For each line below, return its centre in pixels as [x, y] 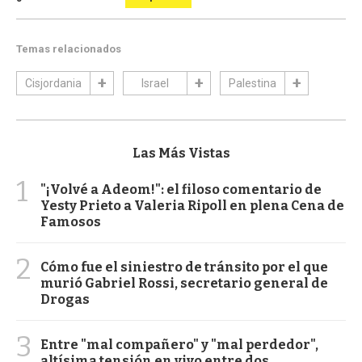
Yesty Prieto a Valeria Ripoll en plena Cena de [192, 205]
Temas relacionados [69, 48]
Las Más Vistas [181, 153]
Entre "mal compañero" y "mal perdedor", [179, 344]
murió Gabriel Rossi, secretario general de [184, 283]
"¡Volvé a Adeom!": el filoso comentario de [181, 189]
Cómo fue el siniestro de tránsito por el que [184, 267]
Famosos [71, 221]
